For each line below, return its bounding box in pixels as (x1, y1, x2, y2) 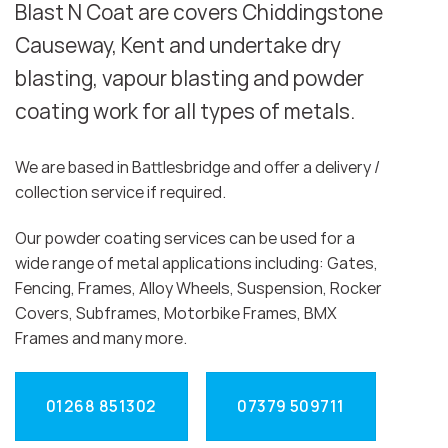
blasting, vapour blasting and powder (15, 64, 364, 93)
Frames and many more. (15, 327, 187, 350)
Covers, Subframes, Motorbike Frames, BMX (15, 302, 337, 325)
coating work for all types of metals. (15, 97, 355, 126)
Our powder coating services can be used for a (15, 227, 355, 250)
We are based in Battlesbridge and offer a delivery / (15, 156, 380, 179)
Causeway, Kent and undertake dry (15, 31, 341, 60)
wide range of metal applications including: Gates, (15, 252, 378, 275)
